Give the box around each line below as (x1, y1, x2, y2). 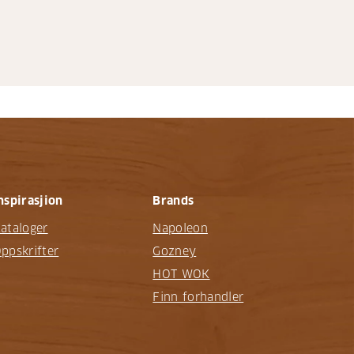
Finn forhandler (153, 290, 244, 305)
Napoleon (153, 221, 208, 236)
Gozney (153, 244, 197, 259)
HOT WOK (153, 267, 210, 282)
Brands (153, 194, 194, 209)
